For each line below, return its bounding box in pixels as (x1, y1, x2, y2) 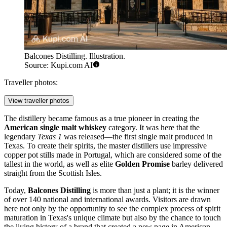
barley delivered (170, 160, 223, 169)
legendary (4, 132, 37, 141)
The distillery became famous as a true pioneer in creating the (4, 114, 199, 123)
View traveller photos (8, 97, 69, 105)
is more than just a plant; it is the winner (91, 186, 219, 195)
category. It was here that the (106, 123, 200, 132)
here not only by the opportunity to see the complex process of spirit (4, 204, 220, 213)
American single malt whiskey (4, 123, 106, 132)
